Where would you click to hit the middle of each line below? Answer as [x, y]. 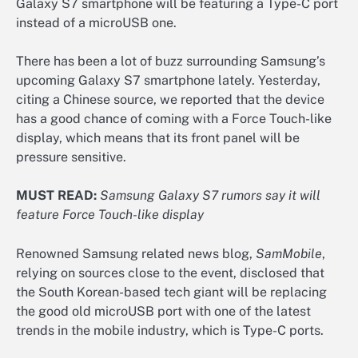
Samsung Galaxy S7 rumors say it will [210, 196]
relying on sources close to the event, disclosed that [170, 272]
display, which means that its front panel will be [158, 138]
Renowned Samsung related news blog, [136, 253]
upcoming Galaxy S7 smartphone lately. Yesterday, [168, 81]
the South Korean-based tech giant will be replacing [171, 292]
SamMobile [289, 253]
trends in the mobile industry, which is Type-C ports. [170, 330]
